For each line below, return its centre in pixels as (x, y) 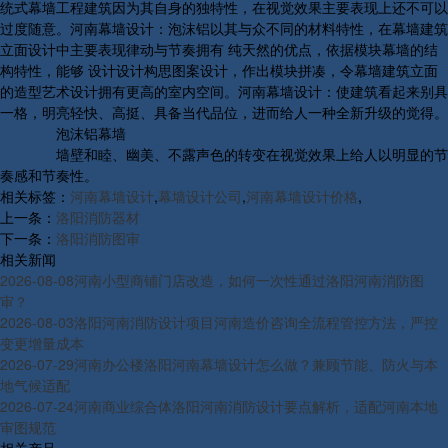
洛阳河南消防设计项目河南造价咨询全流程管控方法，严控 (256, 321)
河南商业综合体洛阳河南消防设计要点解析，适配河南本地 (256, 405)
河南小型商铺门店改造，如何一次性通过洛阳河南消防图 (249, 279)
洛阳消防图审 (98, 237)
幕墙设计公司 (200, 195)
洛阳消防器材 (98, 216)
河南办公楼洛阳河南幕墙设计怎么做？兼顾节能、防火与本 (256, 363)
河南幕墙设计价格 (302, 195)
